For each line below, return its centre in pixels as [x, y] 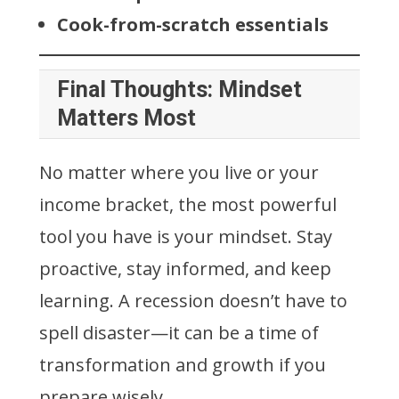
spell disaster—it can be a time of [179, 332]
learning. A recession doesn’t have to [193, 300]
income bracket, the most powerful [188, 204]
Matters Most [126, 118]
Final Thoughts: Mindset [179, 89]
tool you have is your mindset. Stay [186, 236]
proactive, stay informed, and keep [185, 268]
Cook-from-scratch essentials [193, 24]
